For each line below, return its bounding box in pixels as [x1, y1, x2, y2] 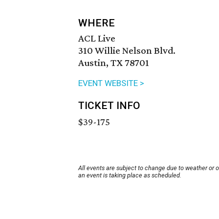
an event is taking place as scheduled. [78, 172, 181, 179]
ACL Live [78, 32, 115, 44]
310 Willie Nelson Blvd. [78, 44, 175, 57]
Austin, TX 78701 [78, 57, 149, 69]
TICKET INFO [78, 100, 140, 112]
